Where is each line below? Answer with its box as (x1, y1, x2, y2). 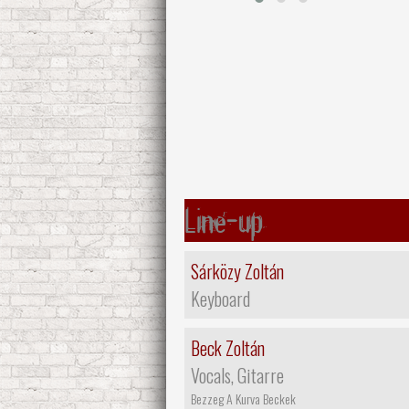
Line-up (184, 198, 263, 242)
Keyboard (191, 284, 250, 312)
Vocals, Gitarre (191, 361, 284, 389)
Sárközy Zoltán (191, 257, 284, 285)
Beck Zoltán (191, 333, 265, 362)
